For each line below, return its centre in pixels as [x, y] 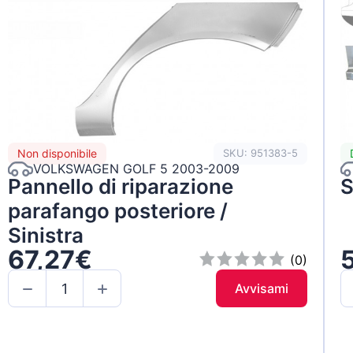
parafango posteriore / [118, 210]
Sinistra [46, 235]
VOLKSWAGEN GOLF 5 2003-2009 [137, 169]
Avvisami [261, 289]
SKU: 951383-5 [260, 153]
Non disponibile [58, 154]
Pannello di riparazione [121, 186]
